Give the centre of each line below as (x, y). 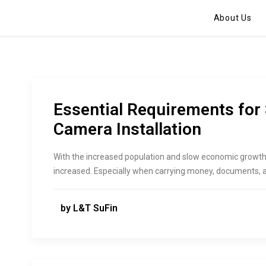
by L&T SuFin (89, 208)
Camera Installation (127, 129)
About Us (232, 18)
